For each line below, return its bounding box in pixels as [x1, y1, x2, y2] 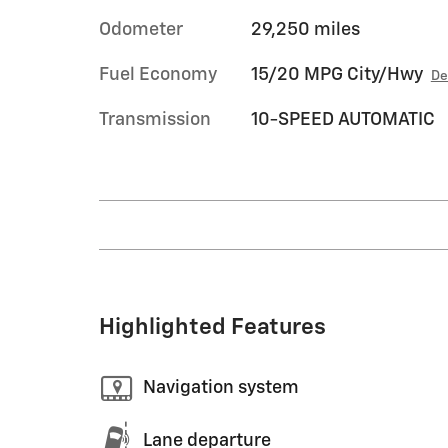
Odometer [99, 20, 183, 39]
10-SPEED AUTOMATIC [250, 110, 435, 129]
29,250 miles [250, 20, 360, 39]
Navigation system [143, 379, 299, 397]
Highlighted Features [99, 315, 326, 339]
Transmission [99, 110, 211, 129]
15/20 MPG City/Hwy [250, 65, 423, 84]
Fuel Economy [99, 65, 217, 84]
